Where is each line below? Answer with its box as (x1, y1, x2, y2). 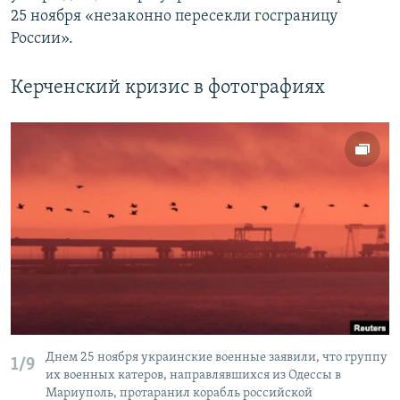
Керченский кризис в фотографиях (11, 78, 325, 99)
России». (11, 30, 73, 48)
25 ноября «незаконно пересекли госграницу (11, 8, 337, 26)
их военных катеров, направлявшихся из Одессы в (46, 369, 341, 383)
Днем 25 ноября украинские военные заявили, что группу (46, 351, 387, 365)
